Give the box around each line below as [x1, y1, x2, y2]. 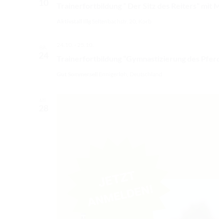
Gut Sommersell [56, 70, 99, 78]
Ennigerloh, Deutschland [98, 70, 162, 78]
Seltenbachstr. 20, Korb [91, 18, 152, 25]
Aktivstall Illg [56, 18, 92, 25]
